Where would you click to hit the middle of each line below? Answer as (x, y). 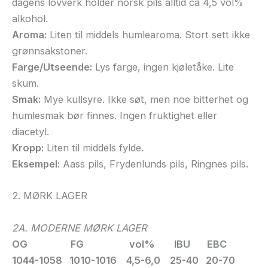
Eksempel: (36, 164)
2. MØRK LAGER (50, 196)
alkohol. (30, 19)
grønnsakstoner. (50, 51)
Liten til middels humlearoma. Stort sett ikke (148, 35)
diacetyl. (31, 132)
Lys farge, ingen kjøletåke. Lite (163, 67)
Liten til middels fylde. (94, 148)
